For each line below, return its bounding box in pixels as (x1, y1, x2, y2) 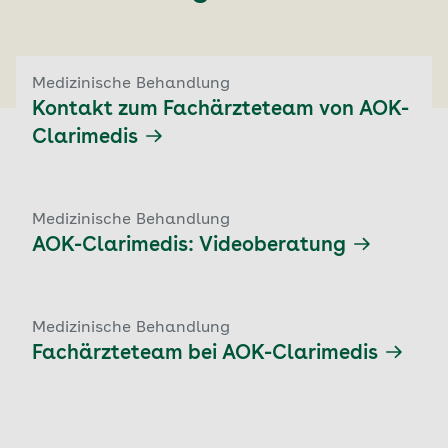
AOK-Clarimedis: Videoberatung (32, 235, 346, 256)
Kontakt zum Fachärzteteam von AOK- (32, 99, 409, 120)
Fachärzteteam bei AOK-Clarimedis (32, 343, 378, 364)
